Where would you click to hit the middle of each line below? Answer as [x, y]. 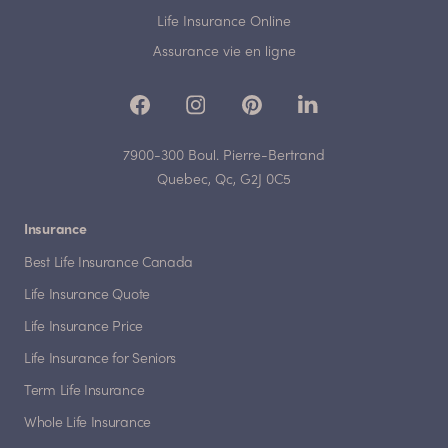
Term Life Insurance [84, 391]
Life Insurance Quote [87, 295]
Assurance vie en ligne [224, 52]
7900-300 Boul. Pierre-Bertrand [224, 156]
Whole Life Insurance [87, 423]
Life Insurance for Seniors [100, 359]
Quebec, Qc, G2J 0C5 [224, 180]
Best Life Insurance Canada [109, 263]
